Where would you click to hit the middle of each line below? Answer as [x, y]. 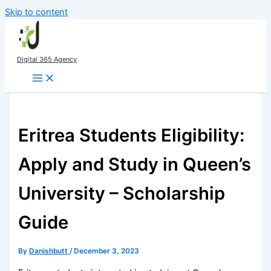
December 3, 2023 [107, 251]
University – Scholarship [122, 194]
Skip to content [36, 12]
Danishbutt [50, 251]
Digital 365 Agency [47, 59]
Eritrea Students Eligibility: [132, 135]
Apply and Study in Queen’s [135, 165]
